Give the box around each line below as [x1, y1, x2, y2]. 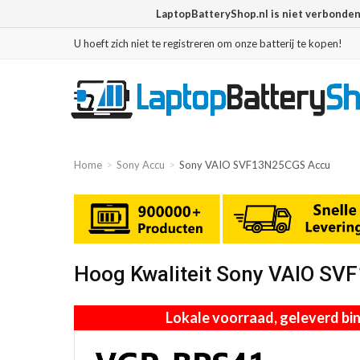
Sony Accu [117, 158, 165, 171]
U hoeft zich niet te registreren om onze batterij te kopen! [74, 37, 342, 50]
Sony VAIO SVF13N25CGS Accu [179, 158, 330, 171]
